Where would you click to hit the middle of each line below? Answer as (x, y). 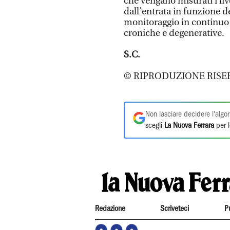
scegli (155, 126)
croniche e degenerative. (174, 33)
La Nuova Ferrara (189, 126)
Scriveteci (175, 209)
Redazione (110, 209)
